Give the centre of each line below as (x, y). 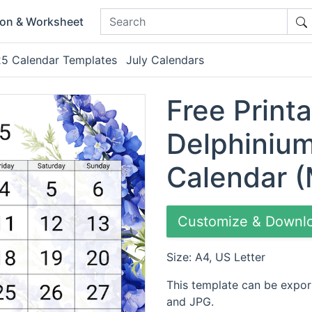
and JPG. (190, 302)
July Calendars (165, 60)
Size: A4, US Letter (216, 257)
